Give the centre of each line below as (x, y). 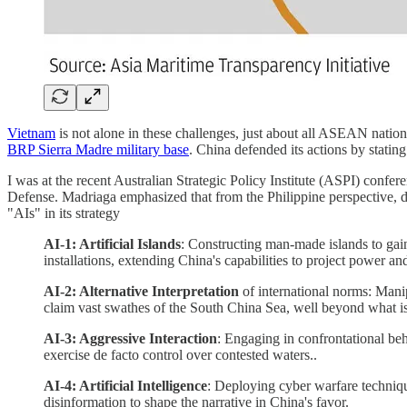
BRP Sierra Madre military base (98, 150)
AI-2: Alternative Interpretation (143, 292)
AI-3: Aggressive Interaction (130, 339)
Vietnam (31, 134)
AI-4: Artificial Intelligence (125, 386)
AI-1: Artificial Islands (112, 244)
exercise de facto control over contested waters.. (180, 355)
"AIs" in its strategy (64, 213)
